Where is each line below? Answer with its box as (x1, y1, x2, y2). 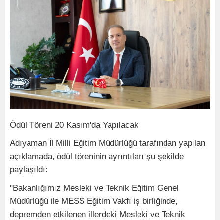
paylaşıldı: (10, 165, 48, 174)
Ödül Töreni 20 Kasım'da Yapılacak (10, 120, 138, 130)
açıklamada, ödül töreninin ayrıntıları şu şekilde (10, 151, 184, 161)
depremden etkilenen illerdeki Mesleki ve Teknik (10, 209, 185, 219)
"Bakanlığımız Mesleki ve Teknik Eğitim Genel (10, 183, 179, 192)
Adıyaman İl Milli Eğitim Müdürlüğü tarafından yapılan (10, 138, 205, 148)
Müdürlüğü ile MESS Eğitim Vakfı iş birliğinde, (10, 196, 178, 206)
